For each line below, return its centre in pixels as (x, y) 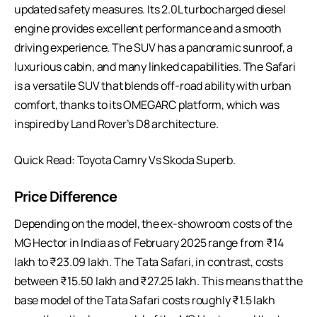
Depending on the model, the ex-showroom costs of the (153, 224)
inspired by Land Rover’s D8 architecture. (117, 124)
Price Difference (67, 197)
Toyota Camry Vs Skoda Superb (155, 160)
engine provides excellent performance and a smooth (148, 29)
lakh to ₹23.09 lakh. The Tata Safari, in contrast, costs (149, 262)
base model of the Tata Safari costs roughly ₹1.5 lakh (145, 300)
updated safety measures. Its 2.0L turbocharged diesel (150, 10)
